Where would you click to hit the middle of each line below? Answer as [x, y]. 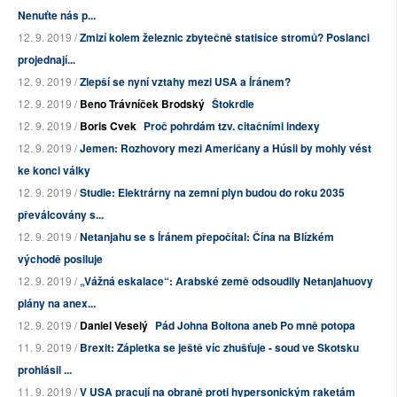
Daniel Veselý [114, 326]
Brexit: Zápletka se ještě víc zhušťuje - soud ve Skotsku [219, 348]
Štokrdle [233, 104]
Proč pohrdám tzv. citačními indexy [232, 126]
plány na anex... [57, 304]
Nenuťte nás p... [57, 16]
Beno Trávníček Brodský [142, 104]
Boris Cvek [108, 126]
